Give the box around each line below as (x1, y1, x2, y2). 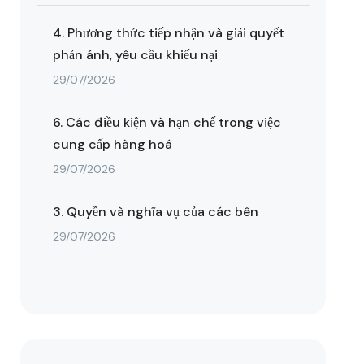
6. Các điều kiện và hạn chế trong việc (53, 114, 282, 131)
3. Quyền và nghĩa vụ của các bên (53, 203, 259, 220)
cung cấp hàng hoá (53, 136, 173, 153)
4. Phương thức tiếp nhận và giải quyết (53, 24, 285, 41)
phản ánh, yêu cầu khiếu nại (53, 46, 219, 63)
